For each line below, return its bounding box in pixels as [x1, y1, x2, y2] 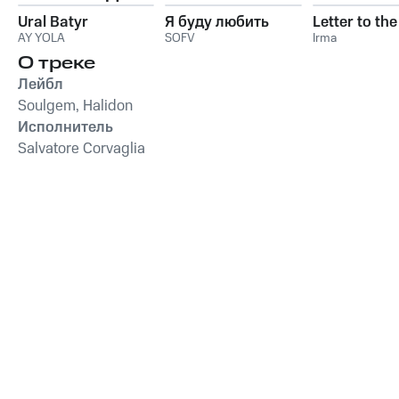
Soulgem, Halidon [18, 94, 133, 117]
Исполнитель [18, 116, 113, 138]
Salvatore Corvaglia [18, 137, 145, 159]
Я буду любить [165, 11, 270, 33]
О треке [18, 50, 95, 76]
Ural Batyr [18, 11, 88, 33]
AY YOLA [18, 28, 65, 47]
